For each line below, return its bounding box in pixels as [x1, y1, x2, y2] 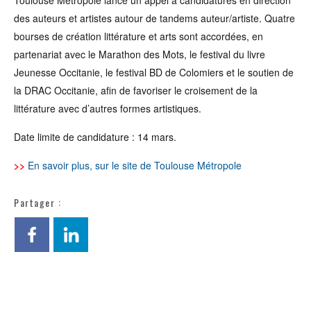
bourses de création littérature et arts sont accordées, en [14, 29, 263, 43]
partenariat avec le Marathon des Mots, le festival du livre [14, 47, 265, 61]
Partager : [14, 195, 61, 210]
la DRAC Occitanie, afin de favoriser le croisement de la [14, 83, 258, 97]
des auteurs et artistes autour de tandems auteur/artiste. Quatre [14, 11, 295, 25]
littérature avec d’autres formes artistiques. [14, 101, 201, 115]
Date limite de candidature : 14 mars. [14, 130, 176, 144]
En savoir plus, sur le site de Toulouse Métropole [28, 158, 242, 172]
